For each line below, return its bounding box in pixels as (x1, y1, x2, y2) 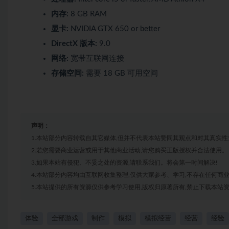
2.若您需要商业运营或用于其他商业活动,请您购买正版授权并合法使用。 (31, 147, 228, 153)
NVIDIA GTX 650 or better (68, 25, 160, 33)
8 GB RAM (68, 10, 107, 18)
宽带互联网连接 (68, 54, 124, 62)
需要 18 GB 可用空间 (84, 69, 158, 77)
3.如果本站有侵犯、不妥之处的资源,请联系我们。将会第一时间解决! (31, 159, 217, 166)
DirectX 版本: (51, 39, 97, 48)
